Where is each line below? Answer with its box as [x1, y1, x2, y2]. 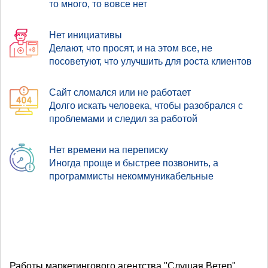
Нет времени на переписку [49, 144, 168, 155]
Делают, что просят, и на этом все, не [49, 42, 212, 53]
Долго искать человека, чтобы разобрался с [49, 100, 243, 111]
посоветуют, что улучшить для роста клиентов [49, 56, 252, 66]
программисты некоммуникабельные [49, 170, 214, 181]
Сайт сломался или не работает [49, 87, 191, 98]
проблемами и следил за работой [49, 113, 197, 124]
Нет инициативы [49, 29, 122, 40]
